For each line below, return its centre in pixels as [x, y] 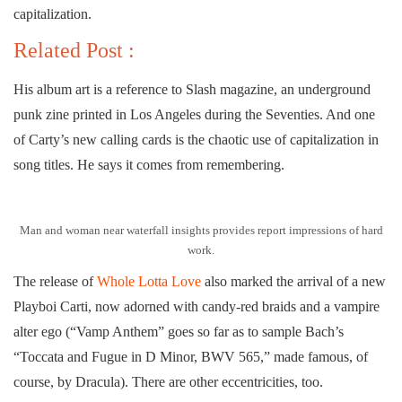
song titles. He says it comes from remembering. [149, 164]
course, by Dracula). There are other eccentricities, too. [168, 381]
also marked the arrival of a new [293, 281]
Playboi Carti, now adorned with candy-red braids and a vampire [197, 306]
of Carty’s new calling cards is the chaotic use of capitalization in [196, 139]
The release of [55, 281]
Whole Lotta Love [149, 281]
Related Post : [74, 50]
